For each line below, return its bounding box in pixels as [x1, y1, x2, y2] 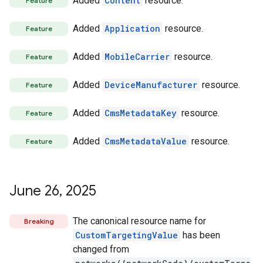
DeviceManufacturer [104, 79, 197, 90]
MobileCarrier [104, 51, 170, 62]
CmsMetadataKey [104, 107, 177, 119]
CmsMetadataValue [104, 136, 187, 147]
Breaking [23, 217, 54, 225]
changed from [73, 244, 129, 255]
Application [104, 23, 160, 34]
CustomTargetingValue [75, 230, 178, 241]
